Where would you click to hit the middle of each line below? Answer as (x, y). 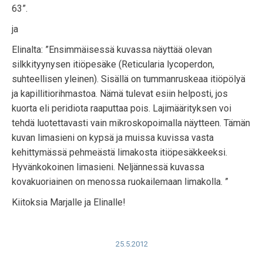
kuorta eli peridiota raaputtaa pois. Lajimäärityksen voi (122, 108)
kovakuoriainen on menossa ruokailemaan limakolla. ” (120, 182)
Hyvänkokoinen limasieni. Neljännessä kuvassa (108, 167)
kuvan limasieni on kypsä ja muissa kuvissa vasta (113, 138)
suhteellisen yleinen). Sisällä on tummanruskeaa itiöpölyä (129, 79)
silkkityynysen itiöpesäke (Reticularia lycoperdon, (113, 64)
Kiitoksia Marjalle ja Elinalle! (69, 202)
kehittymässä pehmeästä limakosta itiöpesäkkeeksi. (119, 152)
